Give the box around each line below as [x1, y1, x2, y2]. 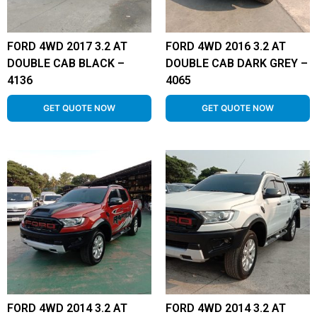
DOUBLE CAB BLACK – [7, 57, 125, 70]
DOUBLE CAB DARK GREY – [166, 57, 308, 70]
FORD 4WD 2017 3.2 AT [7, 40, 127, 53]
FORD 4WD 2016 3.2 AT [166, 40, 286, 53]
